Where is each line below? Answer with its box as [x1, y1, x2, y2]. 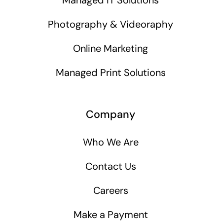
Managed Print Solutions [55, 66, 166, 79]
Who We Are [82, 135, 139, 148]
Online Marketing [73, 41, 148, 55]
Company [86, 107, 135, 121]
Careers [93, 184, 128, 197]
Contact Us [85, 159, 136, 173]
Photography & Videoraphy [48, 17, 173, 31]
